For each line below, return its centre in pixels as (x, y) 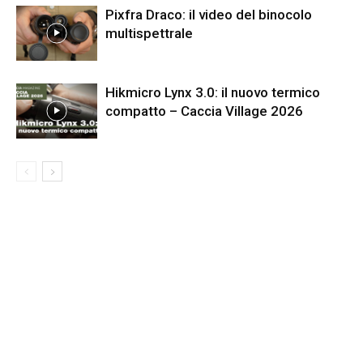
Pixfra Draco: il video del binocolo (209, 14)
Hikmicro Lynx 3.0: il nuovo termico (213, 92)
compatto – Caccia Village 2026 (204, 111)
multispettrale (149, 33)
